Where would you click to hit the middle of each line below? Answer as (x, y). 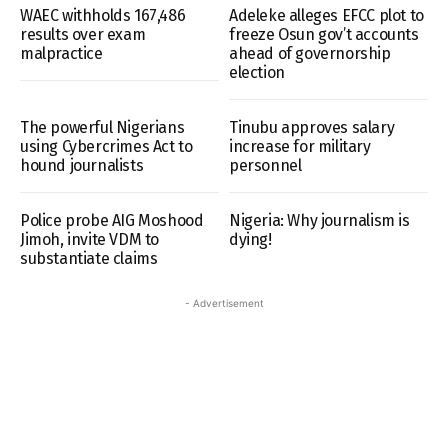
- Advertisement (224, 302)
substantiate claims (89, 258)
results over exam (83, 34)
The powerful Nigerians (102, 127)
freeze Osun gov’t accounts (324, 34)
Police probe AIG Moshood (112, 220)
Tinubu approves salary (312, 127)
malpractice (61, 53)
